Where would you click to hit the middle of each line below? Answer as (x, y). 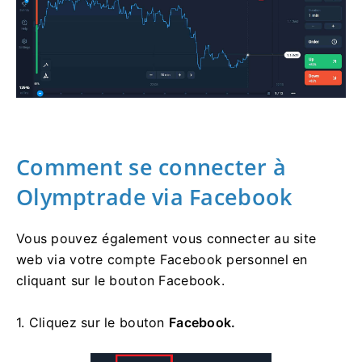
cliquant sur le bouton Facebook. (120, 280)
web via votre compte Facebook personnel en (162, 259)
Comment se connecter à (152, 166)
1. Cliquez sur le (68, 322)
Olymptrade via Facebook (154, 196)
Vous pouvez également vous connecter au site (166, 238)
